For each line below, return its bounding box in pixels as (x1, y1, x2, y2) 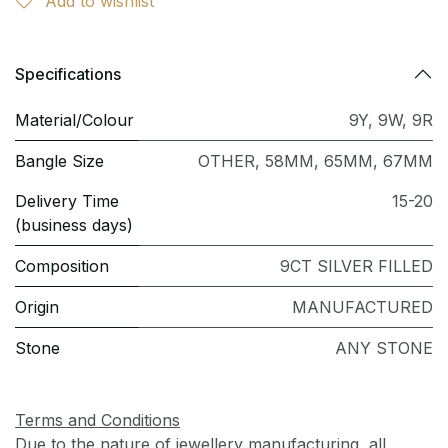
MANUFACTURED (292, 297, 433, 318)
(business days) (15, 215, 133, 236)
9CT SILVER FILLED (280, 256, 433, 277)
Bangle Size (15, 151, 104, 172)
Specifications (15, 63, 121, 84)
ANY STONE (335, 338, 433, 359)
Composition (15, 256, 109, 277)
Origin (15, 297, 59, 318)
